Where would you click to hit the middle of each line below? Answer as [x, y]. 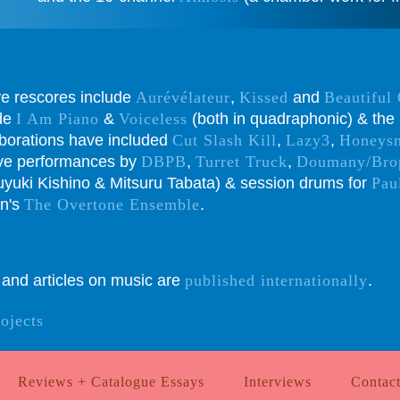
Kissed [264, 98]
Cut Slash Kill [225, 141]
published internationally [276, 281]
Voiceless [153, 119]
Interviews [277, 382]
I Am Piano [58, 119]
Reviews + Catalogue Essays [111, 382]
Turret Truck [242, 162]
